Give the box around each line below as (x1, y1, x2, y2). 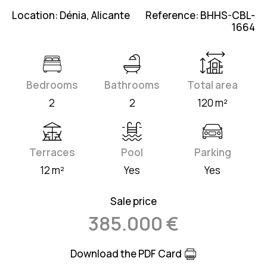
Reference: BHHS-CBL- (145, 8, 255, 23)
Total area (187, 78, 238, 92)
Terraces (29, 145, 75, 160)
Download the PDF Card (70, 247, 182, 261)
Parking (194, 145, 231, 160)
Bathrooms (104, 78, 160, 92)
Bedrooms (26, 78, 78, 92)
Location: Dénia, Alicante (12, 8, 130, 23)
